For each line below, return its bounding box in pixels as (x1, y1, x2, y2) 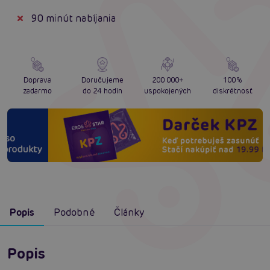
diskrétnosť (212, 86, 253, 96)
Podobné (54, 206, 95, 219)
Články (113, 206, 145, 219)
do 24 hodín (83, 86, 122, 96)
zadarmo (22, 86, 52, 96)
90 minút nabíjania (31, 12, 116, 25)
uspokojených (143, 86, 192, 96)
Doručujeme (81, 75, 124, 85)
